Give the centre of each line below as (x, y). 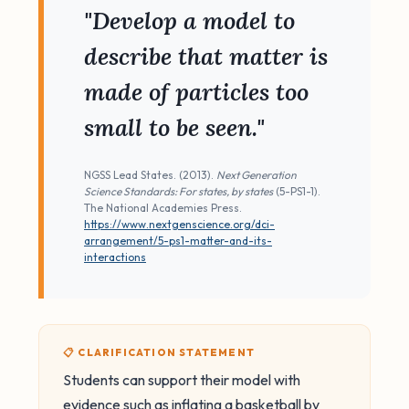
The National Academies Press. (163, 208)
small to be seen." (174, 127)
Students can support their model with (182, 380)
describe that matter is (206, 56)
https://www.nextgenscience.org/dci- (179, 224)
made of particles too (196, 92)
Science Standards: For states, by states (178, 191)
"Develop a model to (189, 21)
